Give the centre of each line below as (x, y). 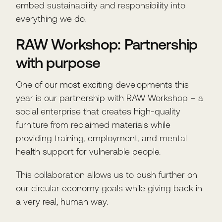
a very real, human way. (62, 201)
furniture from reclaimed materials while (93, 125)
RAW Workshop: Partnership (107, 44)
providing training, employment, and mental (101, 138)
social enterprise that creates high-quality (98, 111)
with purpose (58, 62)
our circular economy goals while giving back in (109, 188)
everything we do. (51, 19)
